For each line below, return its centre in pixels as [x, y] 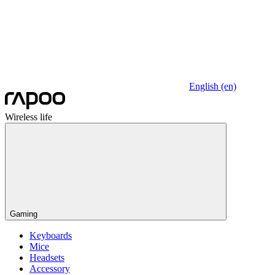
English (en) [213, 87]
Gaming [24, 214]
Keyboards [51, 236]
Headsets [47, 258]
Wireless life [29, 117]
